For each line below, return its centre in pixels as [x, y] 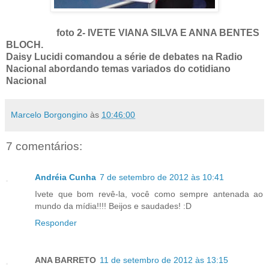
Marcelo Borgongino [49, 114]
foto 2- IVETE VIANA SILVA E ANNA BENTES [152, 32]
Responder [56, 223]
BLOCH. [25, 44]
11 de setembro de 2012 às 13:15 [164, 260]
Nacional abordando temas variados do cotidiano [118, 68]
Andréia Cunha [65, 177]
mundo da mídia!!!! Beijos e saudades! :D [113, 206]
